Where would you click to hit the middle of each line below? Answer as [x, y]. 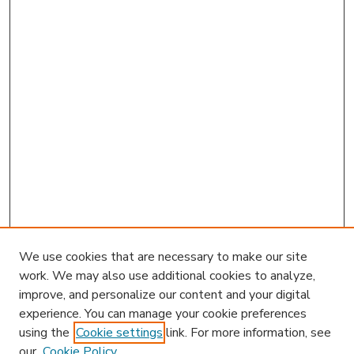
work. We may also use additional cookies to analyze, [167, 276]
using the [44, 333]
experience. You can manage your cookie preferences [163, 314]
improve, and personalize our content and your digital [165, 295]
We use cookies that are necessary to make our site [163, 257]
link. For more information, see [247, 333]
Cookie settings [119, 333]
